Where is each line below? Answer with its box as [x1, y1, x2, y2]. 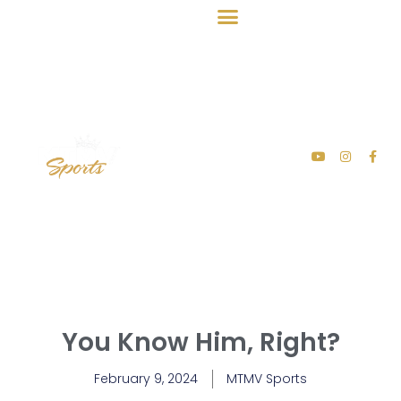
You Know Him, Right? [61, 325, 340, 361]
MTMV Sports [226, 370, 307, 388]
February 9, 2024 [94, 370, 198, 388]
